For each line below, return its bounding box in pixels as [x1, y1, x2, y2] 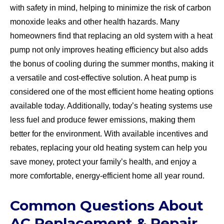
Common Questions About [10, 196, 203, 214]
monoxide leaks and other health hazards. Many [10, 17, 179, 26]
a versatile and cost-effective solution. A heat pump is [10, 73, 196, 82]
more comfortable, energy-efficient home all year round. [10, 171, 204, 180]
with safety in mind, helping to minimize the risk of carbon [10, 3, 211, 12]
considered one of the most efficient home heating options [10, 87, 213, 96]
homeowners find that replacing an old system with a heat [10, 31, 212, 40]
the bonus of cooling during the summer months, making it [10, 59, 213, 68]
